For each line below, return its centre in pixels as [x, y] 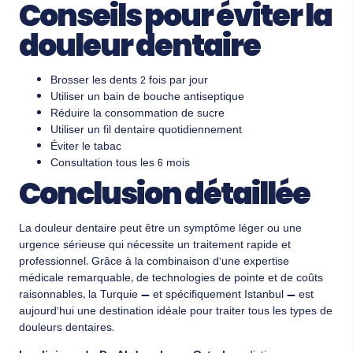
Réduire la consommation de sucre [137, 114]
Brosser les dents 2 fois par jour [129, 81]
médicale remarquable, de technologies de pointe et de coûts [171, 279]
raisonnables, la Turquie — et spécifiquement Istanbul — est [166, 295]
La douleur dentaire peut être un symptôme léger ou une [160, 229]
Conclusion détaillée [164, 193]
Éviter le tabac [86, 147]
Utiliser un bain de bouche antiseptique [147, 97]
